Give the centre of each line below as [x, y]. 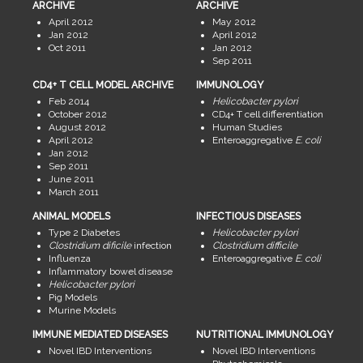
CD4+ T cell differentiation [267, 115]
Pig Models [73, 298]
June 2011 [71, 179]
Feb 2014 [68, 102]
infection [151, 246]
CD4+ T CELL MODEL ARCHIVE [102, 85]
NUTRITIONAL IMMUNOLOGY [264, 335]
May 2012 [234, 22]
